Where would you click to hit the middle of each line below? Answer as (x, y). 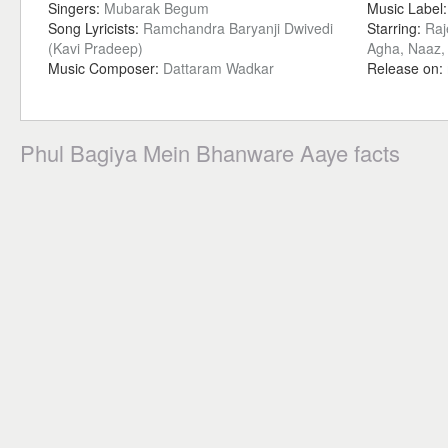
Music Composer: (105, 68)
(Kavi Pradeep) (95, 48)
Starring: (396, 28)
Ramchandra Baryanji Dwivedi (238, 28)
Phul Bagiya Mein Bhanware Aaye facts (210, 152)
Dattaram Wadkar (218, 68)
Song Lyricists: (95, 28)
